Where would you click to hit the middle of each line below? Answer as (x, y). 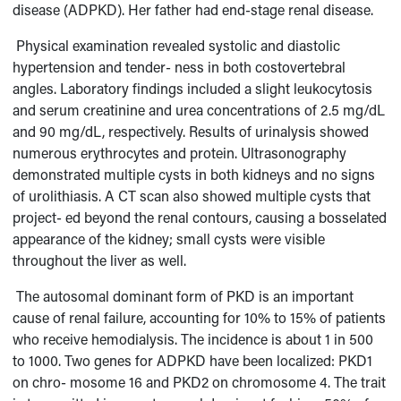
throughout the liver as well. (100, 260)
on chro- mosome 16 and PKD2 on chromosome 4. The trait (200, 382)
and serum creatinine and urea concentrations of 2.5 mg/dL (199, 110)
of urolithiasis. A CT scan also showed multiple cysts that (192, 196)
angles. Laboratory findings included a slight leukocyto (184, 88)
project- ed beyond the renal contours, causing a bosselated (200, 217)
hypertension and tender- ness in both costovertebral (179, 67)
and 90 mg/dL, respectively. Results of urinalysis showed (191, 131)
